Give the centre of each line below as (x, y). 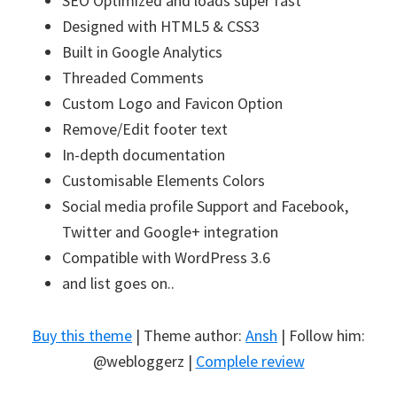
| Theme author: (189, 335)
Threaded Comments (133, 77)
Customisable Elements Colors (163, 180)
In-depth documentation (144, 154)
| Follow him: (321, 335)
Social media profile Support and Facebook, (205, 206)
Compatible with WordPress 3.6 (166, 257)
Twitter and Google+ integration (170, 231)
